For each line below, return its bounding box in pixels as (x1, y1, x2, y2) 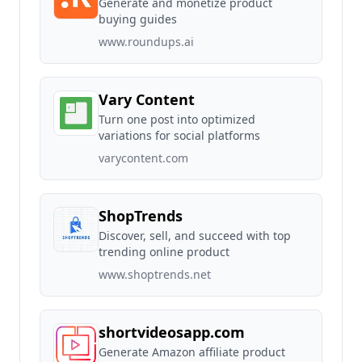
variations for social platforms (99, 128, 260, 143)
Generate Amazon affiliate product (99, 344, 285, 360)
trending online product (99, 244, 229, 259)
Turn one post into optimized (99, 112, 255, 127)
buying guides (99, 11, 177, 27)
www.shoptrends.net (99, 267, 211, 282)
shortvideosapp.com (99, 322, 245, 342)
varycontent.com (99, 150, 188, 166)
